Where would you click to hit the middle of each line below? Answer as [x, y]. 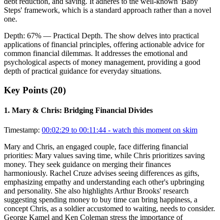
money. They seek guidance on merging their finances [87, 164]
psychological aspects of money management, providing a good [102, 62]
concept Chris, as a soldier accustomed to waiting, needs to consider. [110, 208]
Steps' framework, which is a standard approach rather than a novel [108, 10]
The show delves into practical [152, 36]
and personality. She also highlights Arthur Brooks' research [96, 191]
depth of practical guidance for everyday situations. [83, 71]
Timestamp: [22, 130]
